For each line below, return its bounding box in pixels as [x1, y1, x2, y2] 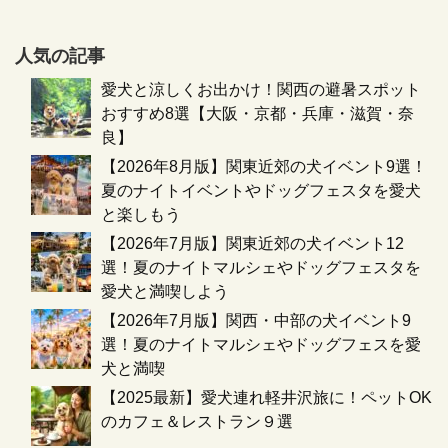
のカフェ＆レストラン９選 [101, 413, 293, 431]
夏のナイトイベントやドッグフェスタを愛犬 [101, 182, 421, 200]
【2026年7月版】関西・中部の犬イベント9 [101, 312, 411, 330]
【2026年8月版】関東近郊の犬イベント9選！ [101, 158, 427, 176]
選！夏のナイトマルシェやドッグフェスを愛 [101, 336, 421, 354]
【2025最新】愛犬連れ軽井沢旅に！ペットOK [101, 389, 432, 407]
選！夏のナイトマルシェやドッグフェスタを [101, 259, 421, 277]
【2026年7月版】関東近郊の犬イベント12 [101, 235, 404, 253]
